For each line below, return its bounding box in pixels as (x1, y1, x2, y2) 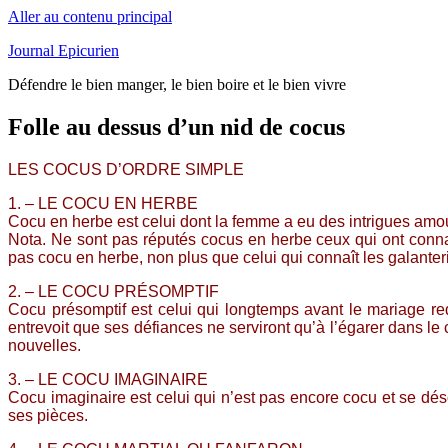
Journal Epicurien (8, 42, 119, 59)
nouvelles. (8, 336, 81, 354)
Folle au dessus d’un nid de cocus (8, 113, 345, 140)
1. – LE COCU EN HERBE (8, 194, 198, 212)
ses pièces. (8, 406, 88, 424)
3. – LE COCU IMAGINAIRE (8, 370, 208, 388)
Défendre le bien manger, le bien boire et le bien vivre (8, 76, 350, 93)
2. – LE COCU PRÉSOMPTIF (8, 282, 219, 300)
